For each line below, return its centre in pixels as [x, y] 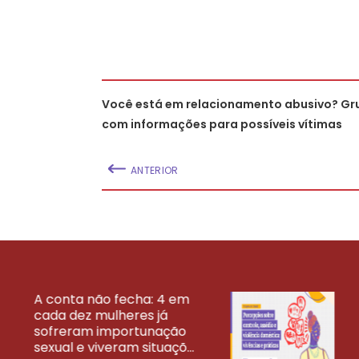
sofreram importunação [110, 331]
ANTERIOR [155, 170]
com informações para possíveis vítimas [222, 124]
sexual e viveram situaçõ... [114, 347]
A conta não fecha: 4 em [111, 299]
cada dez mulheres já [101, 315]
